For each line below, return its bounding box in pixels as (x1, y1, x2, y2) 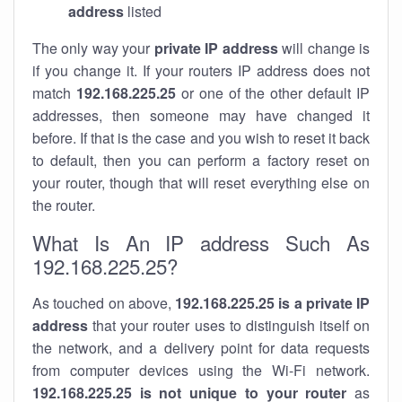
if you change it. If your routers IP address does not (32, 60, 370, 81)
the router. (32, 195, 95, 215)
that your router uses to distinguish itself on (88, 315, 370, 336)
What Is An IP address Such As (32, 228, 370, 257)
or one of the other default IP (175, 83, 370, 103)
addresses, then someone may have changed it (32, 105, 370, 126)
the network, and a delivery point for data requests (32, 337, 370, 358)
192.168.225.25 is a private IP (175, 293, 370, 313)
